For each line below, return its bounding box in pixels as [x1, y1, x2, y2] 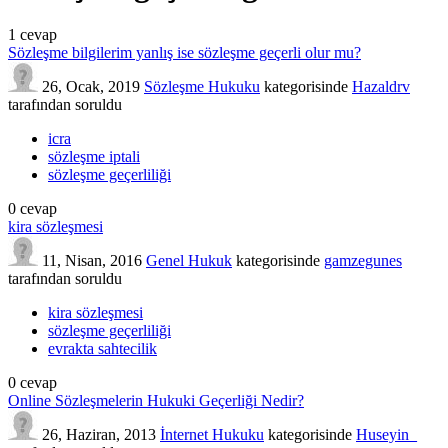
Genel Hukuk [146, 251, 232, 269]
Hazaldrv [352, 77, 410, 95]
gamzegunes [324, 251, 402, 269]
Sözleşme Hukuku [144, 77, 260, 95]
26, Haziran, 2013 [42, 425, 156, 443]
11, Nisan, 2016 [42, 251, 142, 269]
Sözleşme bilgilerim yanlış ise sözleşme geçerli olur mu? [8, 43, 361, 61]
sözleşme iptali [48, 147, 140, 165]
